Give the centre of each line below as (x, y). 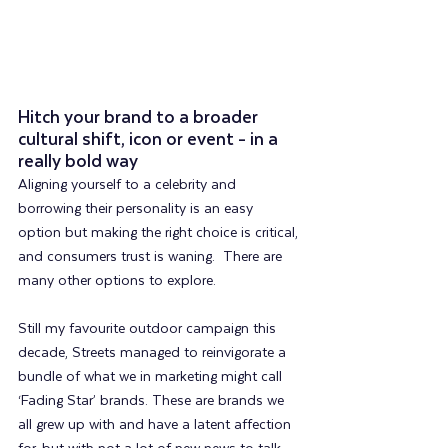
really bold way (78, 162)
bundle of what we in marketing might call (152, 377)
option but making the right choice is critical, (160, 233)
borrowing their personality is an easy (137, 209)
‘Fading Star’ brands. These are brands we (153, 401)
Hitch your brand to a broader (140, 118)
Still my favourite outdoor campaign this (149, 329)
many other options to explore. (117, 281)
